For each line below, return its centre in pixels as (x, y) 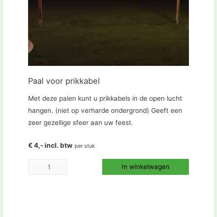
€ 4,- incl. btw (50, 146)
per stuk (85, 146)
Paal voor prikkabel (64, 81)
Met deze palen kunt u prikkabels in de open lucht (105, 99)
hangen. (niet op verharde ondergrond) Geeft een (105, 111)
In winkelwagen (146, 167)
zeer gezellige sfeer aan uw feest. (80, 123)
